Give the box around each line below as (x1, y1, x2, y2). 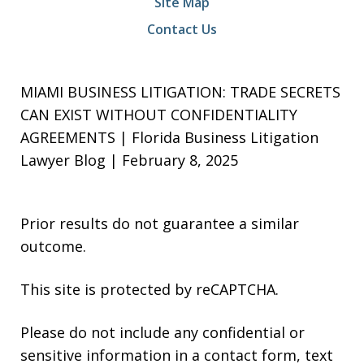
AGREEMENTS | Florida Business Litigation (20, 127, 318, 147)
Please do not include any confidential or (20, 322, 305, 342)
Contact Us (147, 19, 217, 38)
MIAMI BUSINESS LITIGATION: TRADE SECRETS (20, 81, 340, 102)
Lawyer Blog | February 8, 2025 (20, 149, 238, 170)
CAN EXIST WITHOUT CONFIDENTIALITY (20, 104, 297, 124)
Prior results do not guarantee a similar (20, 213, 299, 233)
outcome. (20, 236, 86, 256)
